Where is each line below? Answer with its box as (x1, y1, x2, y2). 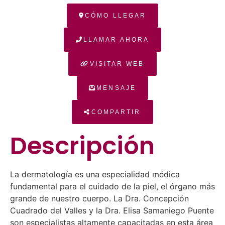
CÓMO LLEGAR (85, 12, 147, 19)
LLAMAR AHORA (83, 36, 150, 43)
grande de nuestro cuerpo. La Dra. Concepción (10, 193, 189, 203)
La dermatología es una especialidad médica (10, 169, 180, 179)
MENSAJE (96, 84, 136, 91)
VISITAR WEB (89, 60, 145, 67)
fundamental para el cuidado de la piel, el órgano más (10, 181, 215, 191)
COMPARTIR (91, 108, 141, 116)
